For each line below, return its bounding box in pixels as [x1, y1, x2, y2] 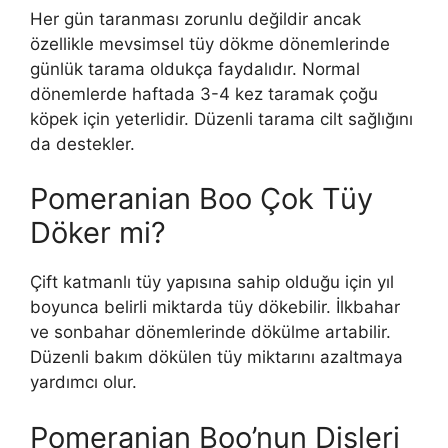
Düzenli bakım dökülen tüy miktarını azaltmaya [30, 347, 403, 368]
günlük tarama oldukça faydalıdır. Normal [30, 58, 360, 79]
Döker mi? [30, 215, 166, 251]
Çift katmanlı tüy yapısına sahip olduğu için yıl [30, 272, 394, 293]
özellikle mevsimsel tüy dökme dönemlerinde [30, 33, 390, 54]
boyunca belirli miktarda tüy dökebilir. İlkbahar [30, 297, 400, 318]
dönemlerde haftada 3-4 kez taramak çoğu [30, 83, 378, 104]
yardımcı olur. [30, 372, 137, 393]
